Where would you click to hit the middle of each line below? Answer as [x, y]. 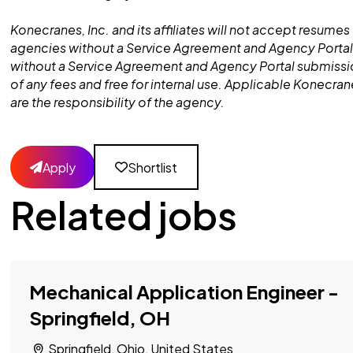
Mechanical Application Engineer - [184, 292]
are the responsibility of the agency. [117, 102]
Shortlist [152, 167]
